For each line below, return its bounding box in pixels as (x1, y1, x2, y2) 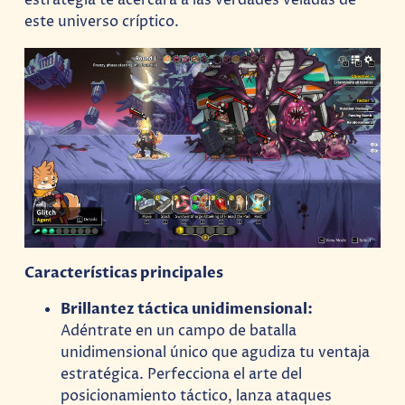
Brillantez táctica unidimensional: (61, 299, 314, 320)
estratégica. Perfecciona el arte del (61, 364, 303, 385)
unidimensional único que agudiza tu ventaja (61, 343, 371, 363)
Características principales (24, 263, 224, 284)
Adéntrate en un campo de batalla (61, 321, 297, 342)
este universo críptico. (24, 12, 180, 33)
